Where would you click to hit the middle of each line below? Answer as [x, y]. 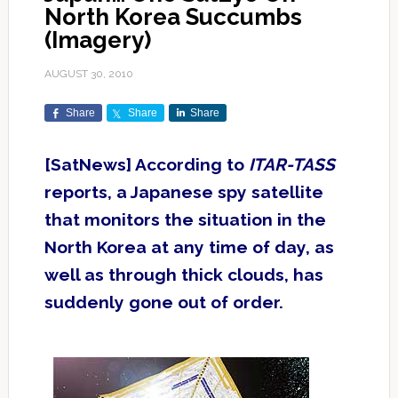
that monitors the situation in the [185, 220]
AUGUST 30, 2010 [88, 74]
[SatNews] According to [146, 165]
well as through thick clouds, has [183, 275]
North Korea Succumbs [173, 17]
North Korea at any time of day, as [189, 247]
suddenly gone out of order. [163, 302]
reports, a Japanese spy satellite [183, 192]
